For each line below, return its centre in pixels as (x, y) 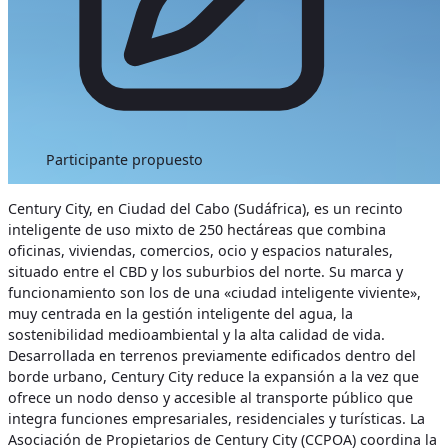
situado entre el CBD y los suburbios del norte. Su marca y (205, 272)
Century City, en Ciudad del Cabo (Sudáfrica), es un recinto (205, 209)
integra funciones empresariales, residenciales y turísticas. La (216, 419)
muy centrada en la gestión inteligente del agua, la (180, 314)
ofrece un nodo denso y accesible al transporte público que (210, 398)
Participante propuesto (125, 159)
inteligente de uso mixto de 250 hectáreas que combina (197, 230)
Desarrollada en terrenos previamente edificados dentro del (212, 356)
